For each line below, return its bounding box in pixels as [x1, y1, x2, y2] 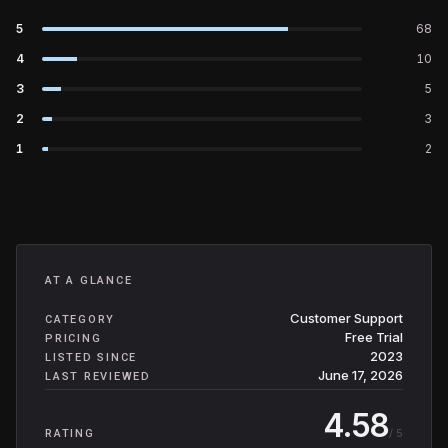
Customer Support [290, 310, 403, 326]
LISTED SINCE [45, 351, 138, 364]
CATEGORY [45, 313, 116, 326]
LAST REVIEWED [45, 370, 151, 383]
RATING [45, 427, 95, 440]
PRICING [45, 332, 102, 345]
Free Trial [345, 329, 403, 345]
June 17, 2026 [318, 367, 403, 383]
